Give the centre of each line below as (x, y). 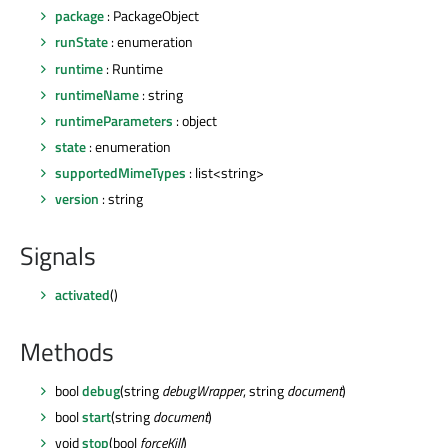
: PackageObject (151, 16)
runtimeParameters (114, 120)
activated (82, 295)
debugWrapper (202, 391)
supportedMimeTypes (120, 172)
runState (81, 42)
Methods (67, 351)
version (77, 198)
